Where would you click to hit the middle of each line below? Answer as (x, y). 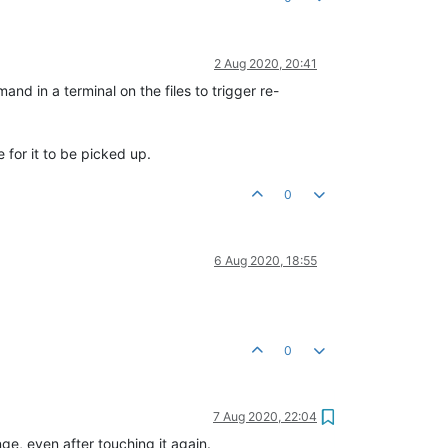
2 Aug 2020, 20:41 (265, 63)
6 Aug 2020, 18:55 (265, 260)
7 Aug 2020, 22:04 (265, 416)
